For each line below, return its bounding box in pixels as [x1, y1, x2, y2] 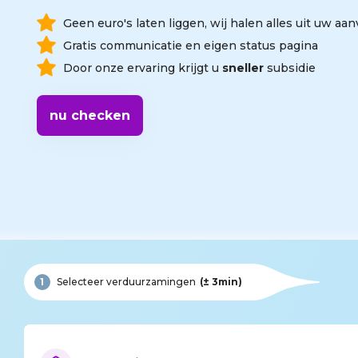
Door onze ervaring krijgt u [63, 61, 222, 75]
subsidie [264, 61, 316, 75]
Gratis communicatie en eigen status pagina [63, 38, 318, 53]
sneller [222, 61, 264, 75]
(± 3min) [199, 275, 242, 288]
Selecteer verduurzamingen [56, 275, 196, 288]
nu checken [50, 108, 130, 123]
